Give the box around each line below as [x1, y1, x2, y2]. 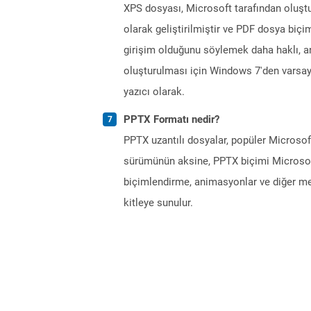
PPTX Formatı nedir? [124, 112, 219, 126]
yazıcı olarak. [124, 85, 185, 98]
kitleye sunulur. [124, 196, 193, 209]
